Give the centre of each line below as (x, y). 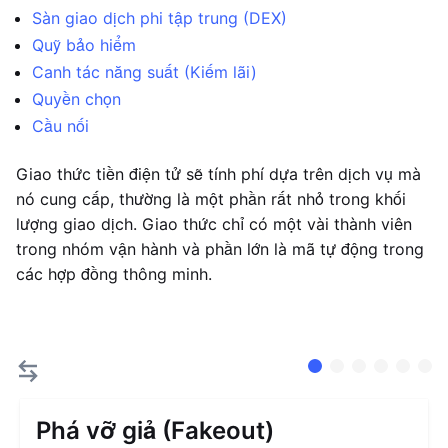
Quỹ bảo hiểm (84, 45)
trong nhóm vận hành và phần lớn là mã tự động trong (220, 249)
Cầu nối (60, 126)
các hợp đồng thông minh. (114, 274)
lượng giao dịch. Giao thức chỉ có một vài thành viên (214, 224)
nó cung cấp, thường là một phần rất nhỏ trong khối (211, 199)
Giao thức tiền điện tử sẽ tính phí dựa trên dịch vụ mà (218, 174)
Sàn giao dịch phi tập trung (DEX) (159, 18)
